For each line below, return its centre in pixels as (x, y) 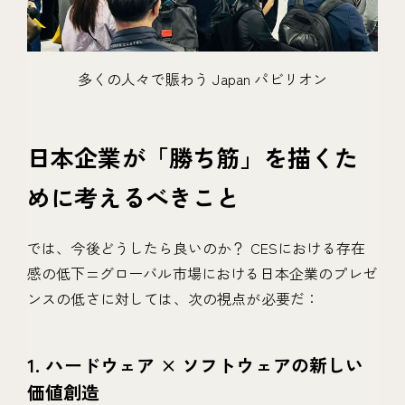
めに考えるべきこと (134, 197)
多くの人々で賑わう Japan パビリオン (202, 79)
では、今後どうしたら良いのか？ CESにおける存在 (196, 248)
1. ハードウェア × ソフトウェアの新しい (196, 365)
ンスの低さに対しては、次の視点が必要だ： (174, 299)
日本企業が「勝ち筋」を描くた (193, 157)
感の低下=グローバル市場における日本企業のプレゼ (202, 273)
